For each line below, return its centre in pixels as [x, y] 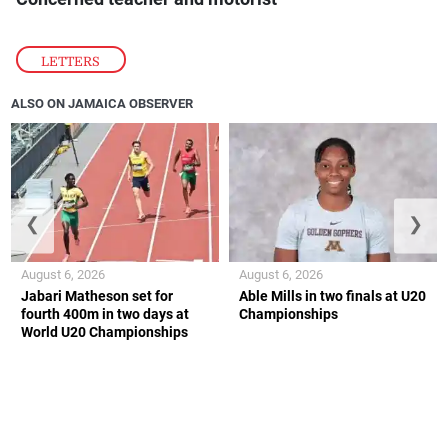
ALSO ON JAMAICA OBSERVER [102, 104]
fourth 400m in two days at [105, 313]
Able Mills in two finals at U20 [332, 295]
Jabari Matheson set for [97, 295]
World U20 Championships [105, 331]
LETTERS [71, 61]
